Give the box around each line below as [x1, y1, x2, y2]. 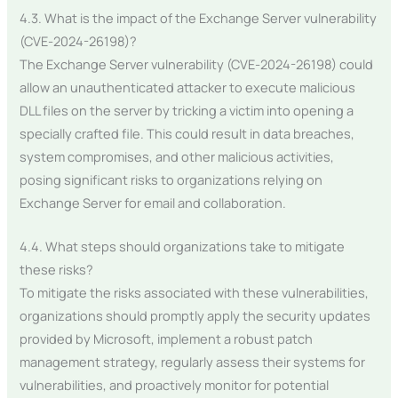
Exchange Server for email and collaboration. [20, 193, 287, 211]
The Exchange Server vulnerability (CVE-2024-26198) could [20, 54, 374, 73]
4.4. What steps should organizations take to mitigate [20, 237, 346, 256]
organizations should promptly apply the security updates [20, 306, 371, 325]
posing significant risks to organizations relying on [20, 170, 323, 188]
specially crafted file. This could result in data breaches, [20, 123, 355, 142]
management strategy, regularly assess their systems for [20, 353, 366, 371]
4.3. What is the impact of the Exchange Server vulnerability [20, 8, 378, 27]
